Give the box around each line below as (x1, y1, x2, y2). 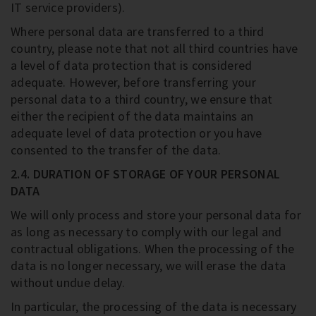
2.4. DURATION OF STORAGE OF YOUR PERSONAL (11, 166, 281, 182)
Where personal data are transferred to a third (11, 23, 265, 39)
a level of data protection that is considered (11, 57, 253, 73)
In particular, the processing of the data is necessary (11, 298, 297, 315)
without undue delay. (11, 274, 126, 291)
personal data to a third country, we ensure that (11, 91, 273, 107)
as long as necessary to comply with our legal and (11, 224, 282, 240)
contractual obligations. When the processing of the (11, 241, 295, 257)
